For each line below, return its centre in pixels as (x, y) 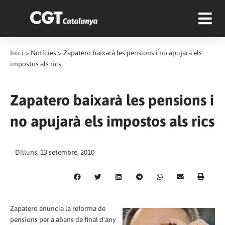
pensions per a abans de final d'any (63, 219)
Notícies (43, 53)
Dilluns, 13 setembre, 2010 (55, 152)
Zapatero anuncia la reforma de (58, 208)
